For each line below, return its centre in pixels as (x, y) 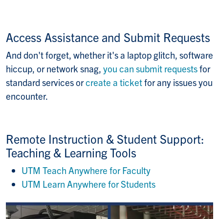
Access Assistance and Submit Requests (109, 37)
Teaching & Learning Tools (71, 153)
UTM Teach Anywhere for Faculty (86, 170)
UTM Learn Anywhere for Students (88, 184)
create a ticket (114, 82)
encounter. (28, 96)
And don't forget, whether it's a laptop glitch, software (109, 55)
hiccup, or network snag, (55, 69)
